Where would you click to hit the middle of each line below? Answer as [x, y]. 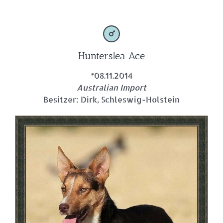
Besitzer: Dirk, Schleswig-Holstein [111, 99]
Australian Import [111, 87]
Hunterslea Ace [111, 56]
